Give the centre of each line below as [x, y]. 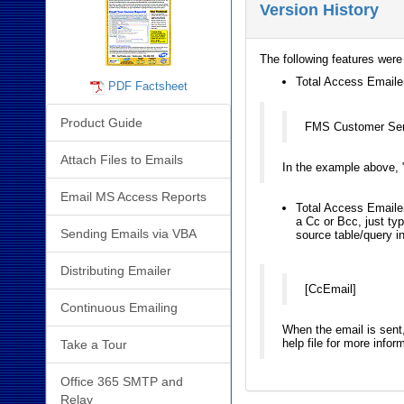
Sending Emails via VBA [129, 233]
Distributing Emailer [116, 270]
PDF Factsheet [147, 86]
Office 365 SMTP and [122, 381]
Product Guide [101, 122]
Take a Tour [94, 344]
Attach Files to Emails [122, 159]
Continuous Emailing [119, 307]
